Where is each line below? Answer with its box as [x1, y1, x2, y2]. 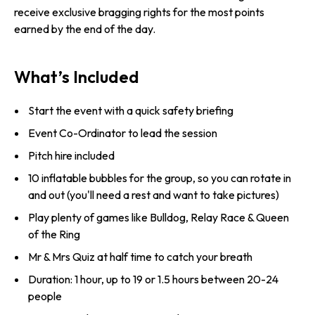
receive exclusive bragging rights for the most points [14, 4, 264, 19]
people [28, 288, 62, 303]
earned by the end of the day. [14, 21, 155, 36]
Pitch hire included [28, 148, 115, 162]
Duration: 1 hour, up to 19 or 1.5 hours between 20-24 [28, 271, 278, 286]
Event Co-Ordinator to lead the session [28, 125, 217, 140]
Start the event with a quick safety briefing [28, 103, 233, 117]
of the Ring [28, 226, 80, 241]
